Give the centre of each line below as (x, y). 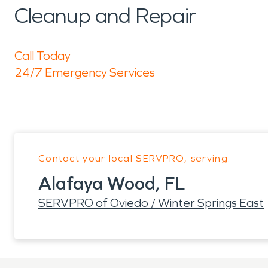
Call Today (42, 56)
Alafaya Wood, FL (112, 184)
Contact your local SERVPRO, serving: (135, 158)
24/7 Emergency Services (85, 72)
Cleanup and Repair (105, 16)
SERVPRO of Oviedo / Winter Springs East (151, 203)
